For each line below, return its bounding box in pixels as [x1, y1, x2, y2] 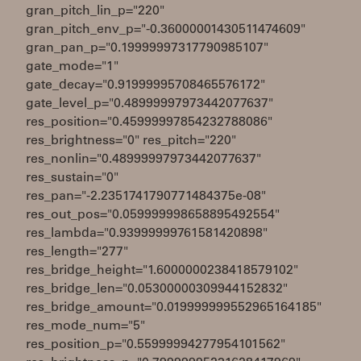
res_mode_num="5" [26, 320, 145, 333]
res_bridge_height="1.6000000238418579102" [26, 264, 298, 277]
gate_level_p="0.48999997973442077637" [26, 98, 273, 110]
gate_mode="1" [26, 60, 118, 73]
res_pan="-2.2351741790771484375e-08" [26, 190, 266, 203]
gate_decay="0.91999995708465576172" [26, 79, 265, 92]
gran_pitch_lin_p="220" [26, 5, 164, 18]
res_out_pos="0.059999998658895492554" [26, 209, 280, 222]
